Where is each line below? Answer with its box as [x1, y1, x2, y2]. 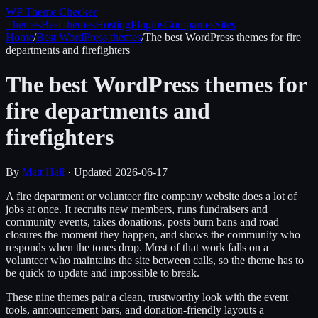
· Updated [67, 165, 115, 178]
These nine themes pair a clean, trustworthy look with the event [6, 290, 288, 303]
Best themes [41, 18, 95, 31]
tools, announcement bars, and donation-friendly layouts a [6, 303, 264, 316]
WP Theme [6, 6, 59, 18]
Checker [59, 6, 97, 18]
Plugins [131, 18, 164, 31]
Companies [164, 18, 214, 31]
